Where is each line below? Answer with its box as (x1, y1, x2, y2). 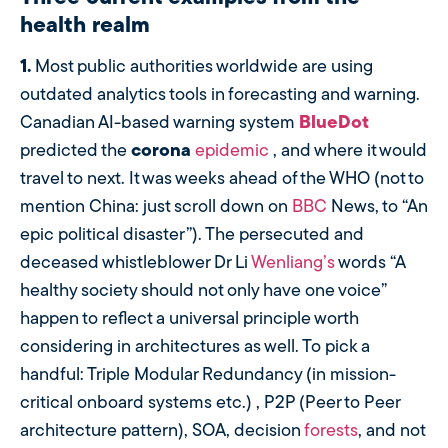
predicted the (20, 142, 131, 162)
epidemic (195, 142, 269, 162)
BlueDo (299, 114, 362, 134)
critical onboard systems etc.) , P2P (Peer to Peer (20, 394, 400, 414)
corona (131, 142, 191, 162)
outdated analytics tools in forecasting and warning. (20, 86, 420, 106)
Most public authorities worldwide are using (31, 58, 373, 78)
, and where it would (269, 142, 427, 162)
